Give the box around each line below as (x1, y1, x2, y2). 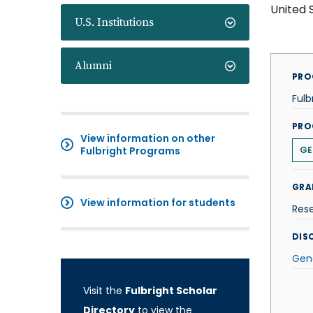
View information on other (80, 131, 215, 145)
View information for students (80, 196, 235, 210)
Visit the (83, 284, 125, 298)
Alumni (75, 59, 112, 73)
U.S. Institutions (75, 15, 154, 29)
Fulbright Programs (80, 144, 180, 158)
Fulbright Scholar (125, 284, 217, 298)
